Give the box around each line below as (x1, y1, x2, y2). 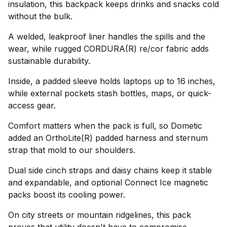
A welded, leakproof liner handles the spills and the (8, 31, 205, 42)
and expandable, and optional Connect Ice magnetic (8, 177, 208, 187)
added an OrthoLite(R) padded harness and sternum (8, 133, 208, 143)
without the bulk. (8, 11, 72, 21)
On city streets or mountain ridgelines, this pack (8, 210, 191, 220)
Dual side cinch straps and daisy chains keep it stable (8, 165, 212, 175)
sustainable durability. (8, 56, 90, 66)
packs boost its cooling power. (8, 190, 125, 200)
